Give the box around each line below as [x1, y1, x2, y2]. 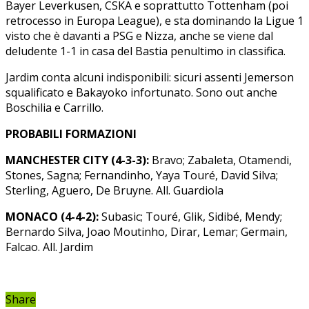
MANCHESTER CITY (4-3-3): [6, 152, 149, 168]
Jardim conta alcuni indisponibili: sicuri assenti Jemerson [6, 69, 294, 85]
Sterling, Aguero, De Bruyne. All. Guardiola [6, 182, 223, 198]
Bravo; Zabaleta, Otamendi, [149, 152, 292, 168]
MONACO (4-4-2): [6, 208, 99, 224]
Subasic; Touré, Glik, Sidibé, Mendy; [99, 208, 282, 224]
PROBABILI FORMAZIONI [6, 126, 137, 141]
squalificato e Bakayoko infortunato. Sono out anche [6, 84, 277, 100]
